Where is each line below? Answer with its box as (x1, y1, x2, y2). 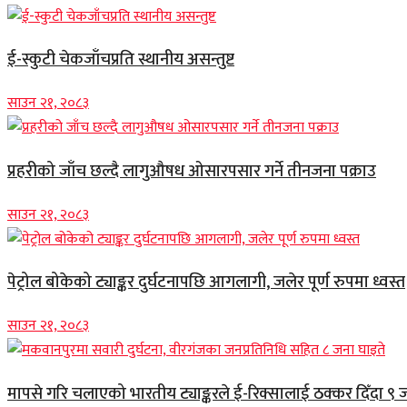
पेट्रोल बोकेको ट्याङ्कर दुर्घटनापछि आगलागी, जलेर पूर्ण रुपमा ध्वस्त (7, 268, 405, 297)
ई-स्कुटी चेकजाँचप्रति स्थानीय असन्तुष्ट (7, 45, 234, 74)
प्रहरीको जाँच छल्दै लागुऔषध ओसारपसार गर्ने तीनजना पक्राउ (7, 156, 376, 185)
